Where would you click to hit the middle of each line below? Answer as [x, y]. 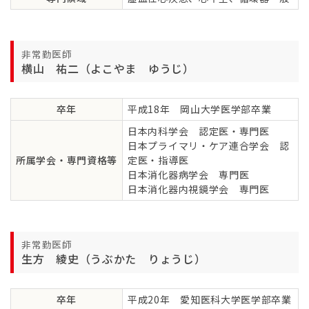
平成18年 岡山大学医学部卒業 [200, 109]
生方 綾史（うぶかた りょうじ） [114, 259]
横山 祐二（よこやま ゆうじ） [108, 68]
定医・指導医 [158, 160]
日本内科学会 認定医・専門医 [199, 131]
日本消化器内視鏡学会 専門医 [199, 189]
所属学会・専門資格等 [67, 160]
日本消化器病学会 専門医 [189, 174]
